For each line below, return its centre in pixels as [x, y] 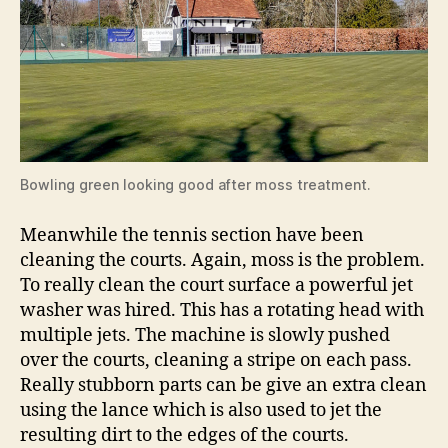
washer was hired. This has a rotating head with [222, 311]
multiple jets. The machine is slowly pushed [205, 336]
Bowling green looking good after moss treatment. [195, 185]
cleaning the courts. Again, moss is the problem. [222, 261]
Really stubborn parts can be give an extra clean [223, 386]
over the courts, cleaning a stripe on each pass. [216, 361]
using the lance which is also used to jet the [201, 411]
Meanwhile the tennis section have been [192, 236]
